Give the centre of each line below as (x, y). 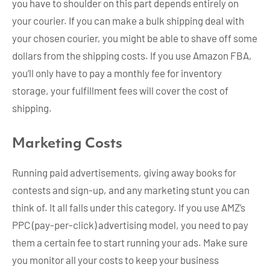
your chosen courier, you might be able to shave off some (135, 38)
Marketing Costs (67, 144)
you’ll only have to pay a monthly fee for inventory (117, 73)
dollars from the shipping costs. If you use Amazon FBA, (132, 56)
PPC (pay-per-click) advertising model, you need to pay (130, 225)
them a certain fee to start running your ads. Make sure (130, 243)
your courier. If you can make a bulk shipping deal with (128, 21)
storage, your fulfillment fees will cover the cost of (120, 91)
